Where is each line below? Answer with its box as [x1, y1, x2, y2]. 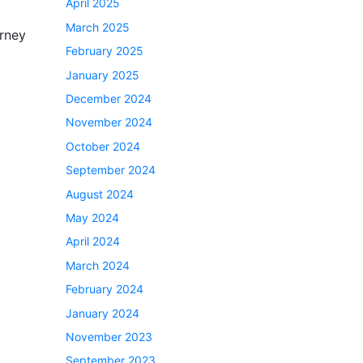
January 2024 [66, 305, 139, 320]
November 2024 [66, 115, 152, 130]
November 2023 [66, 329, 152, 344]
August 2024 [66, 186, 134, 201]
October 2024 [66, 139, 140, 153]
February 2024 [66, 282, 143, 297]
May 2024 [66, 210, 119, 224]
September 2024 [66, 163, 156, 177]
